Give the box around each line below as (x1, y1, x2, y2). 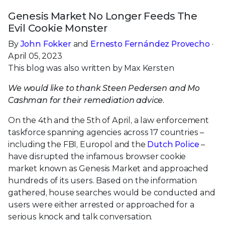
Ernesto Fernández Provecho (90, 39, 210, 49)
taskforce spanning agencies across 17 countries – (8, 127, 204, 137)
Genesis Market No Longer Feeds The (8, 10, 197, 22)
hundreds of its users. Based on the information (8, 175, 197, 185)
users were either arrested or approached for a (8, 199, 194, 209)
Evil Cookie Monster (8, 22, 107, 34)
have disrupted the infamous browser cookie (8, 151, 186, 161)
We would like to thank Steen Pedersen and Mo (8, 83, 200, 93)
